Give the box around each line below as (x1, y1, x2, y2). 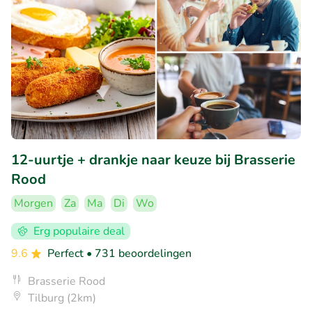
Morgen (14, 196, 53, 211)
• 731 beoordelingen (86, 246, 192, 261)
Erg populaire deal (33, 224, 125, 239)
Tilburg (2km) (28, 290, 96, 306)
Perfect (47, 246, 86, 261)
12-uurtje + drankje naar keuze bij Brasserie (11, 150, 295, 169)
